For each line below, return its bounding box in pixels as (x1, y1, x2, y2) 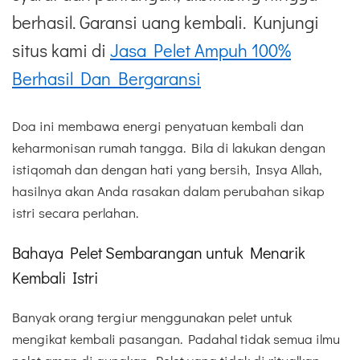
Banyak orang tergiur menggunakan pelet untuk (12, 307, 292, 326)
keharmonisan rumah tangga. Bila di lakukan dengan (12, 137, 325, 157)
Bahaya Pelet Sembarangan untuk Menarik (12, 241, 305, 263)
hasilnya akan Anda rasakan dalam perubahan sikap (12, 181, 325, 200)
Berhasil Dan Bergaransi (12, 67, 201, 91)
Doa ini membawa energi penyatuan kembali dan (12, 116, 304, 135)
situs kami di (12, 39, 110, 63)
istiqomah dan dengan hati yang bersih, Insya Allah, (12, 159, 321, 178)
